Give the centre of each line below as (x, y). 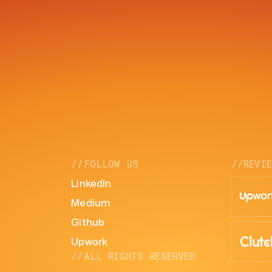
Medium (91, 203)
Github (88, 223)
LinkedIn (91, 184)
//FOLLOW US (105, 164)
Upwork (90, 242)
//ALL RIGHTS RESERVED (133, 256)
